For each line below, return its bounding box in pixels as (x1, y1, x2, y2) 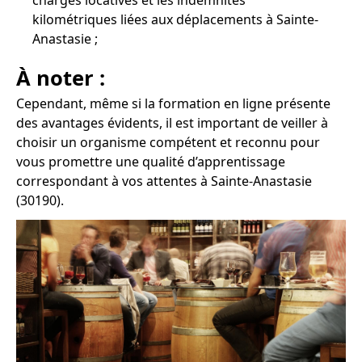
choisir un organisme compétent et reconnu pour (16, 133, 320, 152)
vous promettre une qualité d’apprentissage (16, 153, 285, 171)
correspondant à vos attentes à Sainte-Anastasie (16, 172, 312, 191)
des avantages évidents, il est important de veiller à (16, 114, 328, 133)
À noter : (16, 64, 105, 93)
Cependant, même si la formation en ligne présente (16, 95, 330, 113)
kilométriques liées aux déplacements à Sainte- (32, 11, 318, 29)
